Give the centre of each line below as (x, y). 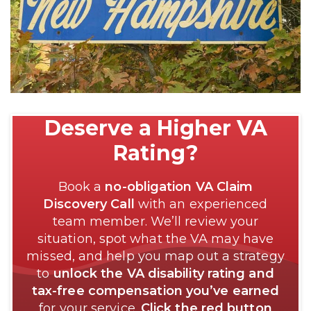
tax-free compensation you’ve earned (155, 291)
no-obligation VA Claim (179, 186)
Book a (82, 186)
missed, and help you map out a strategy (155, 256)
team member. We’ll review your (155, 221)
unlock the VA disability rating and (163, 273)
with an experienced (201, 204)
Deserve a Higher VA (155, 128)
